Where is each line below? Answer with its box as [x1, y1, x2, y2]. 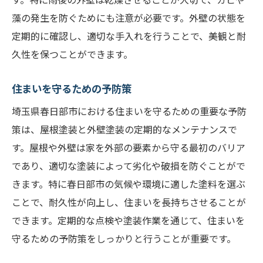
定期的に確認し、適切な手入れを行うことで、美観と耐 [12, 29, 246, 43]
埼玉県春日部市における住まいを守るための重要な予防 [12, 104, 247, 118]
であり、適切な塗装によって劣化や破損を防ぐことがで [12, 159, 245, 173]
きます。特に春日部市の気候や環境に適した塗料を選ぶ [12, 177, 245, 191]
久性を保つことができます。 [12, 47, 133, 61]
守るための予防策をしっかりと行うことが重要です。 [12, 231, 236, 245]
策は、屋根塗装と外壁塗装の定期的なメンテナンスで [12, 122, 237, 136]
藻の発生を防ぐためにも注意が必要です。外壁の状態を [12, 11, 245, 25]
